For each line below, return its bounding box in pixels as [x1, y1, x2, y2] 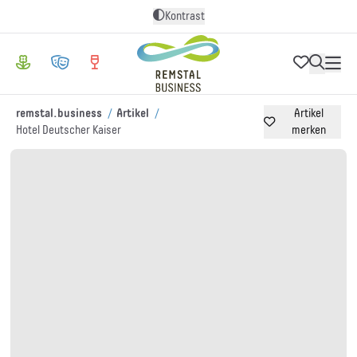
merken [291, 124, 326, 136]
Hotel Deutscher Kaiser [16, 124, 122, 136]
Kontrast [164, 10, 205, 22]
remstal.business [16, 108, 103, 120]
